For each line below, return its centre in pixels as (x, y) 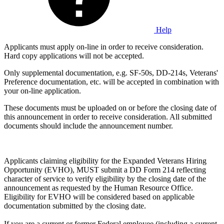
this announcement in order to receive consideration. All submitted (108, 116)
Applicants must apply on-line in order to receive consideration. (104, 46)
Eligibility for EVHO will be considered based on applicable (99, 196)
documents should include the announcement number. (88, 125)
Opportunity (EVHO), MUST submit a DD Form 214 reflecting (105, 169)
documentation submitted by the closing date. (75, 205)
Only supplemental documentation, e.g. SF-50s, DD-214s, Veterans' (111, 72)
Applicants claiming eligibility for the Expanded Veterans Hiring (105, 160)
